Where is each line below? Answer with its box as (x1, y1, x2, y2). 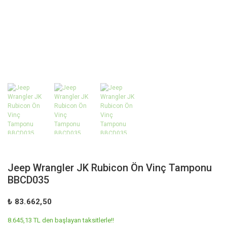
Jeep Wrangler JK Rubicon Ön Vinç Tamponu (8, 161, 212, 174)
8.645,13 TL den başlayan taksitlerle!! (8, 216, 114, 224)
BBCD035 (8, 173, 49, 186)
